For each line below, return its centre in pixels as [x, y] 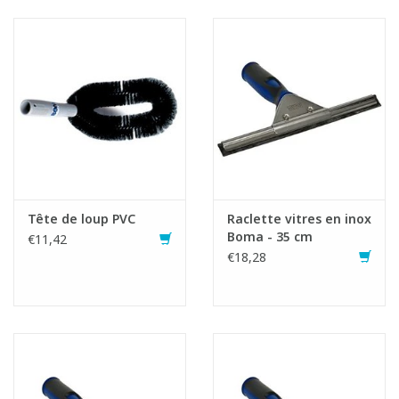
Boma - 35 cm [270, 236]
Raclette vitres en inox [299, 218]
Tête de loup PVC [81, 218]
